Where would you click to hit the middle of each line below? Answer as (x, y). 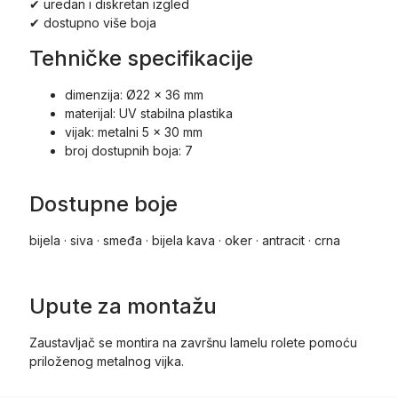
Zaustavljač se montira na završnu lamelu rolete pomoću (193, 342)
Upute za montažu (123, 306)
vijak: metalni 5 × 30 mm (133, 132)
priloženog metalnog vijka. (106, 361)
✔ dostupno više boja (92, 23)
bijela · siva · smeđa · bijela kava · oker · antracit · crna (184, 240)
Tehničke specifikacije (141, 59)
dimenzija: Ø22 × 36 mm (134, 95)
